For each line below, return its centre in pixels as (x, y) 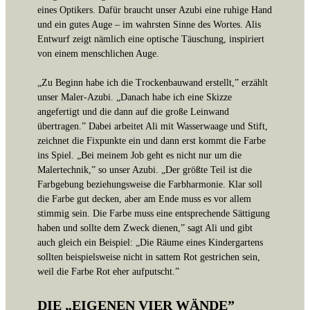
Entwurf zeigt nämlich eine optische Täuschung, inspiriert (151, 38)
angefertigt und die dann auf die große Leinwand (133, 111)
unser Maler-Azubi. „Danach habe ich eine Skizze (135, 97)
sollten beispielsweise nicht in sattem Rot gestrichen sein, (149, 256)
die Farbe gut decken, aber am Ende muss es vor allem (144, 198)
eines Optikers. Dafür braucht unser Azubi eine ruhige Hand (155, 9)
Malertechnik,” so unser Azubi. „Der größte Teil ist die (145, 169)
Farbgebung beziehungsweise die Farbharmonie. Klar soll (150, 184)
